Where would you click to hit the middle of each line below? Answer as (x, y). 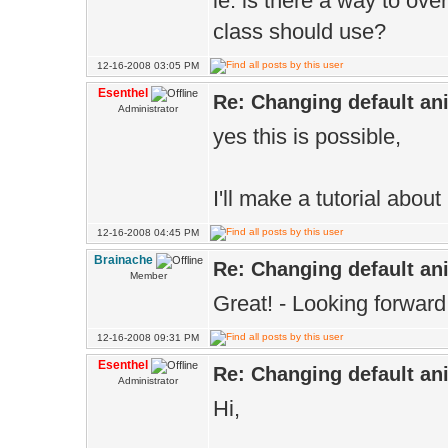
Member (148, 275)
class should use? (299, 31)
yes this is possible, (307, 136)
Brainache (123, 260)
